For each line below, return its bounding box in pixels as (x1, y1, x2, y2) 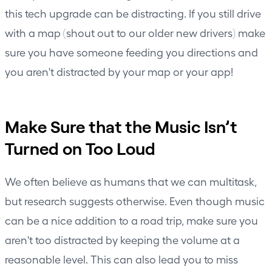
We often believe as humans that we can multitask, (5, 174, 257, 188)
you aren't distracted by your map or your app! (5, 64, 233, 78)
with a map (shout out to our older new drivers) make (5, 25, 265, 39)
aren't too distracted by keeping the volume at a (5, 233, 240, 246)
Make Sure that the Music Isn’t (5, 115, 237, 137)
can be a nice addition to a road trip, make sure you (5, 213, 258, 226)
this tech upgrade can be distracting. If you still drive (5, 6, 261, 19)
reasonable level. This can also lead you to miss (5, 252, 238, 265)
